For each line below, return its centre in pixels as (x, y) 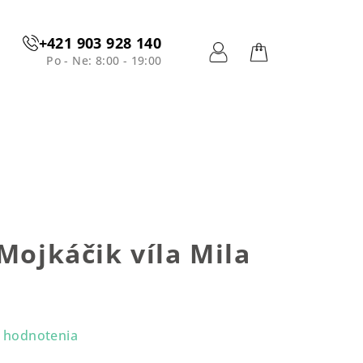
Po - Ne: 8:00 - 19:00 (104, 60)
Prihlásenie (259, 75)
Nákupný (293, 75)
